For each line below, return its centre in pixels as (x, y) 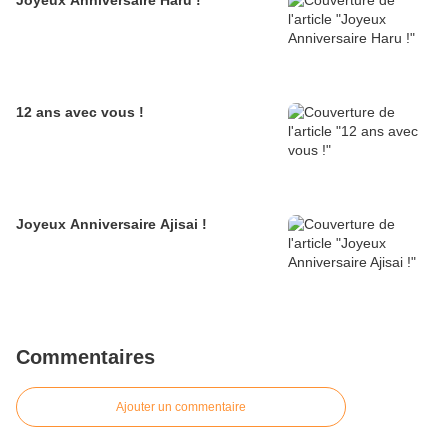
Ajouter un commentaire (181, 407)
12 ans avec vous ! (80, 112)
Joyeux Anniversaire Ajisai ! (111, 224)
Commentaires (85, 357)
